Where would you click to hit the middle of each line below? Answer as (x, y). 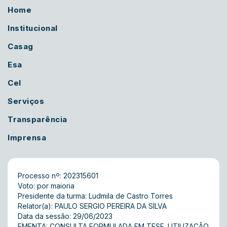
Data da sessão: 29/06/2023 (65, 216)
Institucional (33, 28)
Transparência (37, 119)
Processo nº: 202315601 (58, 176)
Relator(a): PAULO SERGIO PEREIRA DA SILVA (92, 206)
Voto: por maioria (46, 186)
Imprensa (27, 138)
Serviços (26, 101)
